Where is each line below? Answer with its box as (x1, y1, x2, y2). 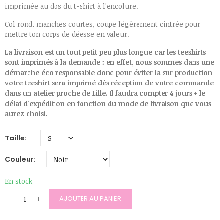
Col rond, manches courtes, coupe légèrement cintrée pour (5, 19, 200, 28)
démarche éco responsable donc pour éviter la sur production (5, 68, 212, 77)
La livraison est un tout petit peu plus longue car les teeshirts (5, 47, 206, 56)
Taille (5, 133, 25, 143)
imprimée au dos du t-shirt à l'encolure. (5, 1, 138, 11)
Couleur (5, 154, 33, 164)
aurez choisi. (5, 109, 48, 118)
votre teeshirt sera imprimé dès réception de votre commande (5, 78, 214, 87)
